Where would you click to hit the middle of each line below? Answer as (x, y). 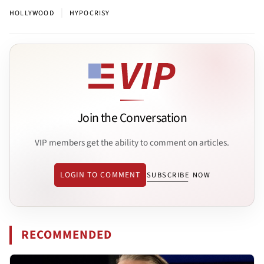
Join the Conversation (132, 118)
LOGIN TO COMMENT (100, 175)
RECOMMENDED (67, 235)
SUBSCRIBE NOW (179, 175)
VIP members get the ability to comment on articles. (132, 142)
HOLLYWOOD (32, 13)
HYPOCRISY (90, 13)
